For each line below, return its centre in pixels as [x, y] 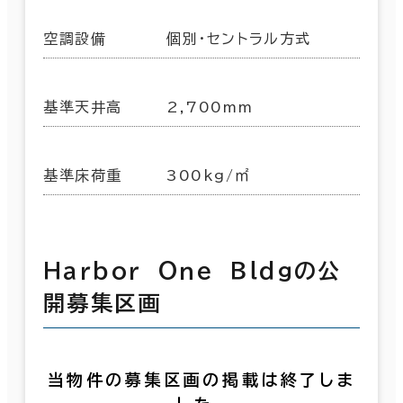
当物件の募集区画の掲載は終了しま [201, 380]
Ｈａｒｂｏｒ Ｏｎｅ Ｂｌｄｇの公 [193, 270]
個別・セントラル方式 [239, 38]
